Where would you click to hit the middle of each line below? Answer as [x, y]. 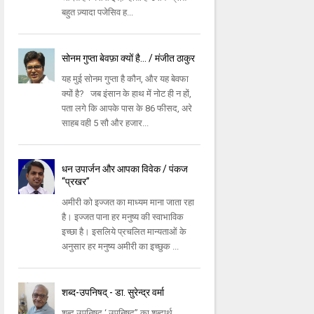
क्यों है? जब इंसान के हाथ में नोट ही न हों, [127, 94]
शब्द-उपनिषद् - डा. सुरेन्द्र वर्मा [113, 293]
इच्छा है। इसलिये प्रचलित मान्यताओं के [124, 232]
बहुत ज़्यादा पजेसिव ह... [98, 13]
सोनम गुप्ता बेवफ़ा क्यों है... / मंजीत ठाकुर [129, 59]
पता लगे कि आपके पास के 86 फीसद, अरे [127, 109]
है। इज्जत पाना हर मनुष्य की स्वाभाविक [123, 217]
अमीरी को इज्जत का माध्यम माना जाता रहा [128, 203]
